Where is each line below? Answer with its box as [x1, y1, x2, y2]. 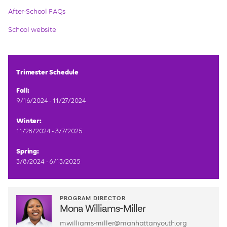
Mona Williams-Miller [60, 204, 145, 215]
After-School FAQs [8, 8, 66, 16]
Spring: [16, 148, 39, 156]
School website [8, 26, 56, 34]
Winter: [16, 118, 42, 125]
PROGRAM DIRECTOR [60, 196, 126, 202]
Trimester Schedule [16, 69, 79, 77]
